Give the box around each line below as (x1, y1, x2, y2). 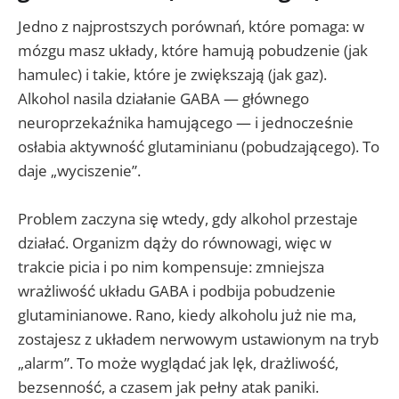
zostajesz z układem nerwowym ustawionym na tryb (18, 329, 379, 349)
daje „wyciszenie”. (18, 159, 141, 181)
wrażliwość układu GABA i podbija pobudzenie (18, 281, 336, 301)
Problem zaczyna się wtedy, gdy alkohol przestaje (18, 208, 358, 229)
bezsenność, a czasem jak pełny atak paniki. (18, 377, 319, 397)
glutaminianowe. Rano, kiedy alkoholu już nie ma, (18, 305, 356, 325)
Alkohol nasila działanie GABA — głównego (18, 87, 309, 109)
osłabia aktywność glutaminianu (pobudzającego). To (18, 135, 379, 157)
